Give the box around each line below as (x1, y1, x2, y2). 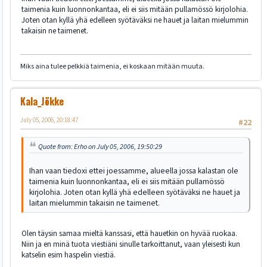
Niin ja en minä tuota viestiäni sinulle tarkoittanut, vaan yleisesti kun (21, 238, 240, 250)
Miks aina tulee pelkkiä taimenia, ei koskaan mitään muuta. (20, 61, 204, 72)
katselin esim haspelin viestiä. (21, 249, 116, 261)
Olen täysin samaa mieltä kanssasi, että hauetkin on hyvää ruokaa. (21, 228, 237, 240)
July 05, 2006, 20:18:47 (20, 115, 78, 125)
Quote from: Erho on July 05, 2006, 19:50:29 (38, 141, 162, 153)
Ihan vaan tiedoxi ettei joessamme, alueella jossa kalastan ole (29, 165, 238, 177)
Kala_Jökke (20, 94, 64, 108)
